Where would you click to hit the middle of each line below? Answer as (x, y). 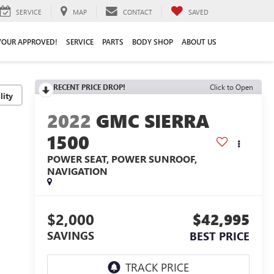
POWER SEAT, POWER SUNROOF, (122, 159)
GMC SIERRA (153, 121)
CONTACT (138, 12)
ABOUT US (199, 41)
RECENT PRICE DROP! (89, 87)
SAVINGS (70, 236)
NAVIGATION (77, 171)
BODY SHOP (153, 41)
